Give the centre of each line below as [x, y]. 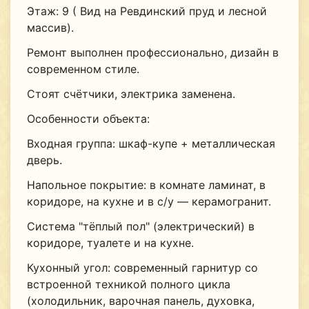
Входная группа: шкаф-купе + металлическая [151, 144]
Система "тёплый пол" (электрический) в [140, 227]
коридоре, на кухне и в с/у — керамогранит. [149, 202]
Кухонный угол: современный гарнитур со [142, 268]
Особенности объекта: [88, 119]
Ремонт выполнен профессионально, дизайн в [152, 53]
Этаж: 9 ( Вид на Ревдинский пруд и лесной [147, 11]
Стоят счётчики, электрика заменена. [131, 94]
